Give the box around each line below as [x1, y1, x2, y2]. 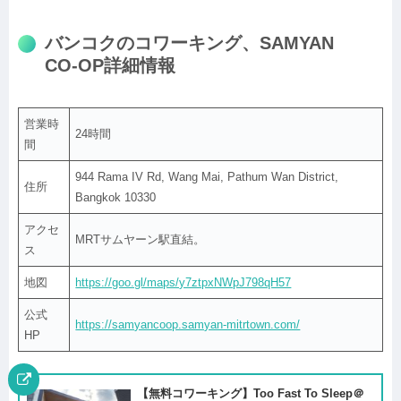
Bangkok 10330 [75, 191, 157, 205]
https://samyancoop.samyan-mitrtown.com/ [75, 318, 301, 332]
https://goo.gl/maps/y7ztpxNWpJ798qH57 [75, 276, 292, 290]
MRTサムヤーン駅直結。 [75, 233, 206, 247]
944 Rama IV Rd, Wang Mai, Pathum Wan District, [75, 170, 339, 184]
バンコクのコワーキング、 [45, 33, 260, 54]
